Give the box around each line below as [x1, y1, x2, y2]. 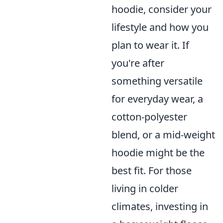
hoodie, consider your [111, 2, 212, 16]
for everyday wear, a [111, 92, 203, 106]
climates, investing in [111, 200, 208, 214]
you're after [111, 56, 164, 70]
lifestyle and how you [111, 20, 209, 34]
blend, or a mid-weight [111, 128, 215, 142]
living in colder [111, 182, 178, 196]
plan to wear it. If [111, 38, 189, 52]
